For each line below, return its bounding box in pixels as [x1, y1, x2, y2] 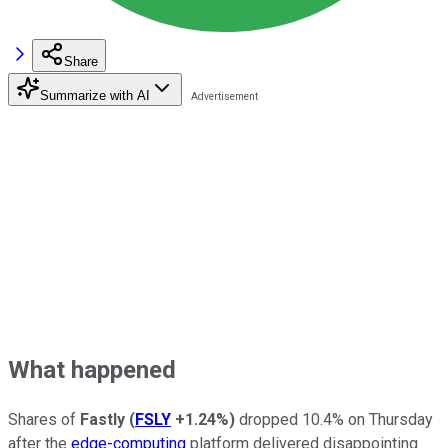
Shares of [8, 409, 80, 429]
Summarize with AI [40, 87, 150, 103]
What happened [8, 355, 176, 384]
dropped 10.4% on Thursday [235, 409, 433, 429]
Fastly [80, 409, 129, 429]
